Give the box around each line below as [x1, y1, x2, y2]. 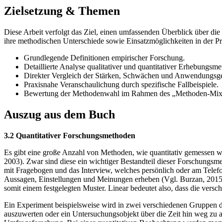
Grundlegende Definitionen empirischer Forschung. [24, 54, 185, 62]
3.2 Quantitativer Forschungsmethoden [4, 131, 135, 140]
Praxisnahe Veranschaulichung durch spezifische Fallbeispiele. [24, 80, 219, 89]
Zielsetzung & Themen [4, 4, 120, 18]
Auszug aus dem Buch [4, 108, 115, 121]
